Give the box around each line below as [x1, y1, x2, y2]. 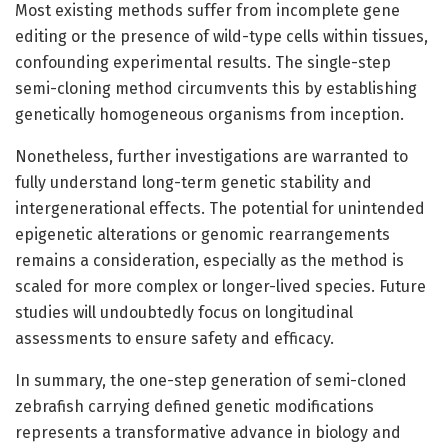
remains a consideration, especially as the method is [15, 250, 404, 270]
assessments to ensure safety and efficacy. [15, 328, 334, 348]
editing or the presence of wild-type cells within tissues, [15, 26, 428, 46]
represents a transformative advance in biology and [15, 422, 401, 442]
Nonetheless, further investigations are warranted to [15, 146, 408, 166]
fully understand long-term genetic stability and [15, 172, 372, 192]
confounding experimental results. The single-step [15, 52, 391, 72]
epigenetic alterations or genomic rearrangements [15, 224, 390, 244]
